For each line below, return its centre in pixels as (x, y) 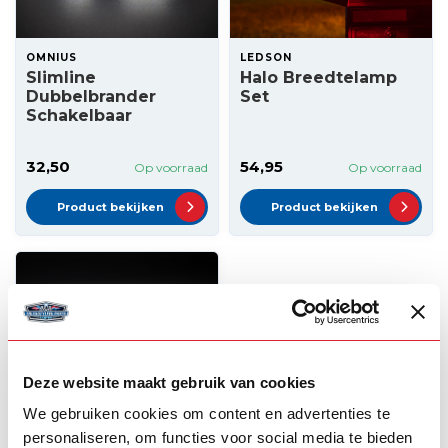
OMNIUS (51, 57)
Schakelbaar (79, 115)
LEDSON (266, 57)
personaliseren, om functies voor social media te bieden (218, 437)
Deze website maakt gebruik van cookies (169, 382)
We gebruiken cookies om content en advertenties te (206, 413)
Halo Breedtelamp (318, 77)
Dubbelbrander (91, 96)
